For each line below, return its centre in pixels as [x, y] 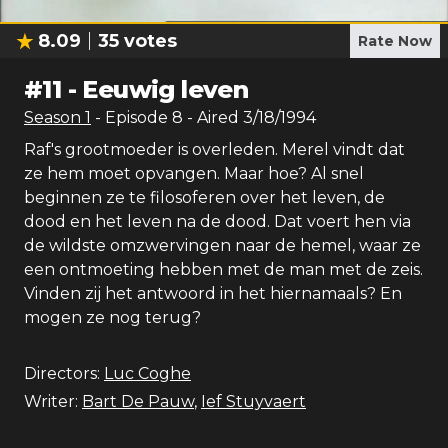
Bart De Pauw [138, 401]
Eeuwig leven [165, 89]
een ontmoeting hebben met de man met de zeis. [223, 269]
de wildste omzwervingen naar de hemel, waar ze [222, 245]
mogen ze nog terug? [112, 317]
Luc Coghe [147, 373]
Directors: [62, 373]
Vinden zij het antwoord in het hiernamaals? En [213, 293]
